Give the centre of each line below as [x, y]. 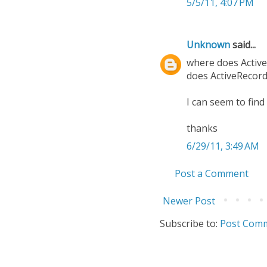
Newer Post [189, 201]
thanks [202, 128]
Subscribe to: [190, 224]
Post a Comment [212, 174]
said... [243, 45]
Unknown [208, 45]
